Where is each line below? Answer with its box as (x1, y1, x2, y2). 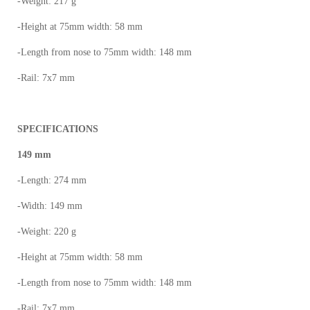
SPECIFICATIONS (17, 124, 98, 135)
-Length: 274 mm (17, 175, 86, 186)
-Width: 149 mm (17, 201, 82, 212)
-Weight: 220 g (17, 226, 76, 237)
